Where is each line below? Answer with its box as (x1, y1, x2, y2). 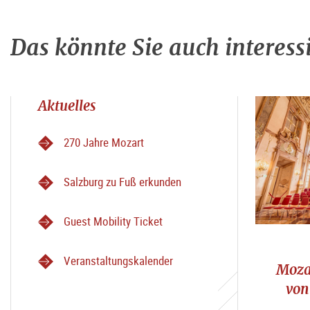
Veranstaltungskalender (64, 252, 173, 268)
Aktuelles (38, 95, 96, 115)
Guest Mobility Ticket (64, 212, 163, 229)
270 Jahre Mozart (64, 134, 144, 150)
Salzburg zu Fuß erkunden (64, 173, 181, 190)
